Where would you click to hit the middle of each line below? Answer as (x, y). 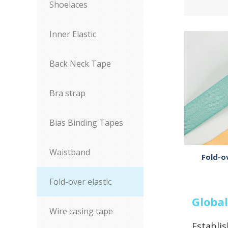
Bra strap (67, 93)
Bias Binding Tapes (86, 123)
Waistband (70, 152)
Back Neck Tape (80, 64)
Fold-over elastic (80, 182)
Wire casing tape (81, 211)
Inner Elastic (73, 34)
